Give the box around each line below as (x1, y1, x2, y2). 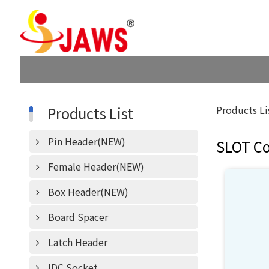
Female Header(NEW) (47, 159, 144, 174)
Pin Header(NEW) (47, 134, 125, 148)
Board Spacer (47, 210, 108, 224)
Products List (47, 103, 133, 124)
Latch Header (47, 235, 107, 249)
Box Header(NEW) (47, 184, 128, 199)
